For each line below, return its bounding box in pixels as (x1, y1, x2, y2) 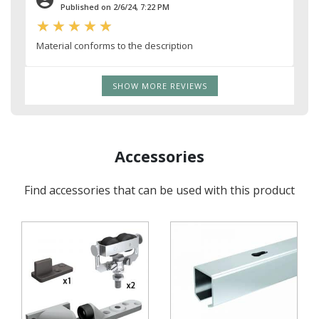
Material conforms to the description (36, 38, 193, 52)
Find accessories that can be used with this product (24, 182, 295, 198)
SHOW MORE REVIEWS (112, 80, 207, 91)
